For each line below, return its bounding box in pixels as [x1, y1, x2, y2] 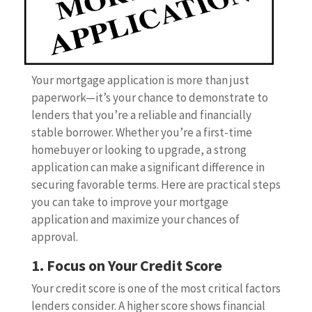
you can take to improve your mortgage [31, 194, 228, 210]
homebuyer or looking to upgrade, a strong [31, 141, 247, 157]
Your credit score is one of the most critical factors [31, 280, 281, 296]
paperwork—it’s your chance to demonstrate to [31, 89, 268, 105]
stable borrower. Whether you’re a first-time [31, 124, 252, 140]
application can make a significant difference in [31, 159, 265, 175]
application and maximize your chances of [31, 211, 240, 227]
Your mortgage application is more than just [31, 72, 249, 88]
